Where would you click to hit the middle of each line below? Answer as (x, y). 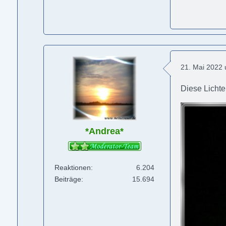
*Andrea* (105, 131)
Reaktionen (73, 168)
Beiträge (68, 179)
